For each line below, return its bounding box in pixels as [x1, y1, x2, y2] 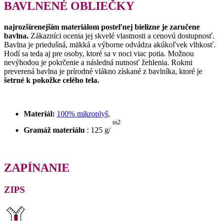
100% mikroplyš [57, 109, 108, 118]
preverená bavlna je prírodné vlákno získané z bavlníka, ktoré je [4, 67, 202, 75]
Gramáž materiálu [24, 126, 85, 135]
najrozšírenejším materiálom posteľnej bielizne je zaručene [4, 22, 200, 31]
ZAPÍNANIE [4, 161, 70, 175]
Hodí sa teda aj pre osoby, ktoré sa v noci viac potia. [4, 49, 168, 58]
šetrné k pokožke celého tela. [4, 75, 99, 84]
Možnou [168, 49, 194, 58]
